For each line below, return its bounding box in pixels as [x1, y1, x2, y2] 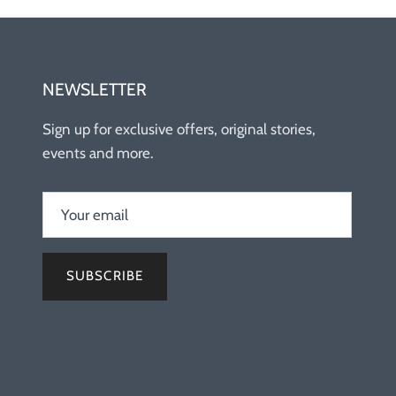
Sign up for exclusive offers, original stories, [42, 120, 316, 139]
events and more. [42, 144, 154, 163]
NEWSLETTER [42, 79, 147, 101]
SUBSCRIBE [65, 268, 144, 285]
